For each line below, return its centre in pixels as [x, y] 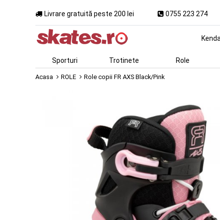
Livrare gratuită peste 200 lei [89, 14]
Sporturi [65, 60]
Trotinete [124, 60]
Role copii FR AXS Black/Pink [124, 77]
